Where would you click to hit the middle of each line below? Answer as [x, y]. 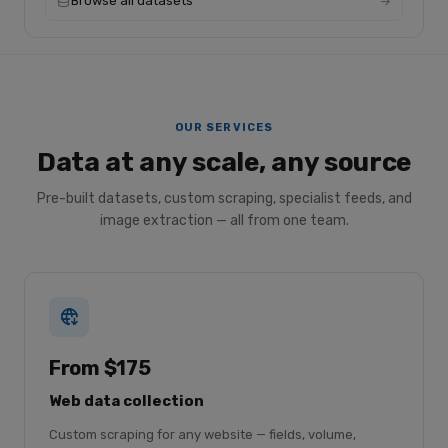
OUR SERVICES [224, 127]
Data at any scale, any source [224, 162]
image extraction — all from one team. [224, 220]
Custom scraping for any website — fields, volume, [202, 434]
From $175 [100, 368]
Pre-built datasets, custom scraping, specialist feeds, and [224, 198]
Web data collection [126, 401]
